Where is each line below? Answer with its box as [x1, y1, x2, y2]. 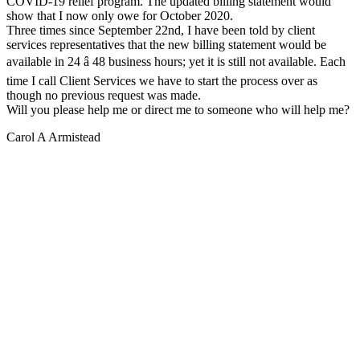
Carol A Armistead [6, 129, 100, 144]
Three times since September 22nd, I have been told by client [6, 22, 315, 37]
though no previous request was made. [6, 88, 201, 102]
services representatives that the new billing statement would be [6, 37, 326, 51]
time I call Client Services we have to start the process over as [6, 73, 317, 88]
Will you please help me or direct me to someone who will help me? [6, 102, 350, 117]
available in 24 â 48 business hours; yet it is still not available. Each [6, 54, 346, 68]
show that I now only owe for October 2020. [6, 8, 233, 22]
